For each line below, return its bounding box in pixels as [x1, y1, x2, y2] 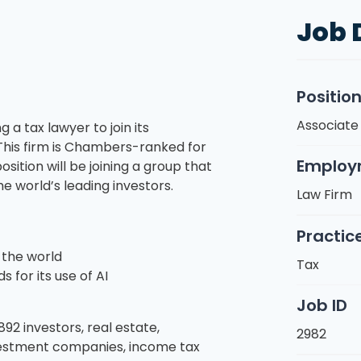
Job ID [296, 294, 347, 317]
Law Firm [296, 185, 352, 205]
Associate [296, 115, 359, 135]
